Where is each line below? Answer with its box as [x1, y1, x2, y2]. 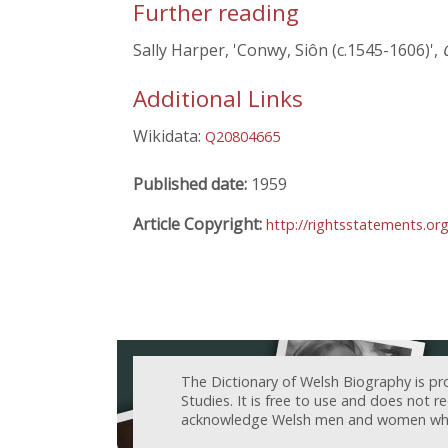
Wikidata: [133, 124, 205, 147]
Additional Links [133, 82, 303, 114]
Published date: [133, 172, 251, 195]
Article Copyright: [133, 212, 266, 235]
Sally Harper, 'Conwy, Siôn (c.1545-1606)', [133, 39, 442, 62]
